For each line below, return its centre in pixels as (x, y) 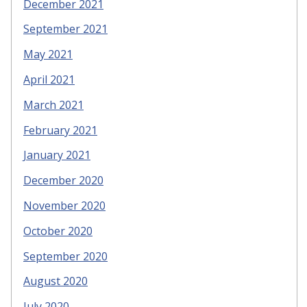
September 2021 (65, 29)
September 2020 (65, 256)
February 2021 (60, 130)
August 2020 (56, 281)
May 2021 (48, 54)
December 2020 (63, 181)
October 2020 (58, 231)
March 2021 (53, 105)
